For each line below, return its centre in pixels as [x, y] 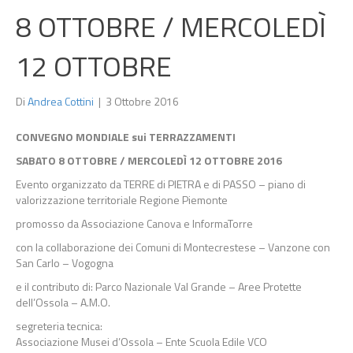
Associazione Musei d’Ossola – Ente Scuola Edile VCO [141, 342]
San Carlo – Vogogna [65, 263]
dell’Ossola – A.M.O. [63, 302]
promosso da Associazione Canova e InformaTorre [134, 223]
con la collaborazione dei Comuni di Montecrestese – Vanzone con [173, 247]
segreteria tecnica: [59, 326]
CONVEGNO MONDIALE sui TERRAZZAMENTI [126, 137]
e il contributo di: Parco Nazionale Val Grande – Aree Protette [159, 286]
